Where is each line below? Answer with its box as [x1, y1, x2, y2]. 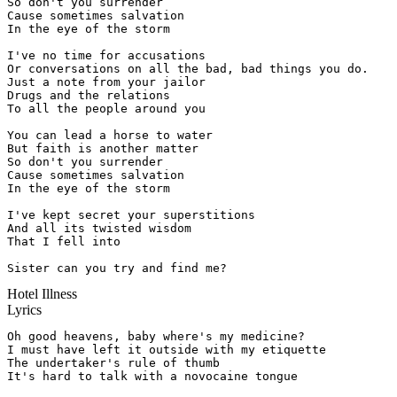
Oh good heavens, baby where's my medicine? [7, 330, 305, 344]
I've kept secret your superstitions [7, 208, 255, 222]
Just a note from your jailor [7, 75, 206, 90]
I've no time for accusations [7, 49, 206, 63]
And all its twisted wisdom [7, 222, 191, 236]
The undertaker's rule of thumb [7, 356, 220, 370]
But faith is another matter [7, 142, 198, 156]
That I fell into [7, 235, 121, 249]
